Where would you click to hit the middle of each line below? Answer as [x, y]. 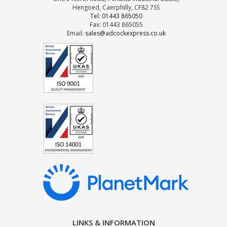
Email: [76, 33]
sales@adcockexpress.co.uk [125, 33]
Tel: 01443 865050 [116, 16]
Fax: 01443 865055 [116, 25]
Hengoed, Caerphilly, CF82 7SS [116, 7]
